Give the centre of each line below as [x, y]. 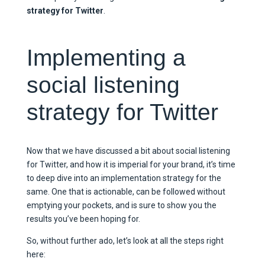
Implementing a [106, 58]
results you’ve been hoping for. [84, 219]
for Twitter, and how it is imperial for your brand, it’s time [131, 165]
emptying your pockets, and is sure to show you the [121, 206]
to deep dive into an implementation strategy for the [124, 178]
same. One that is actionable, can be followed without [126, 192]
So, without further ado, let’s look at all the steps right [125, 241]
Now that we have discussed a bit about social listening [128, 151]
